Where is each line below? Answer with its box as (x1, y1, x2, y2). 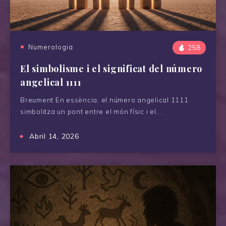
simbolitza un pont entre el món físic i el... (20, 107, 162, 116)
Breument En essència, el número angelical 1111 (20, 95, 189, 104)
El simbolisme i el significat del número (20, 62, 202, 75)
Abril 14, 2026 (29, 131, 79, 141)
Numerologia (28, 42, 73, 51)
